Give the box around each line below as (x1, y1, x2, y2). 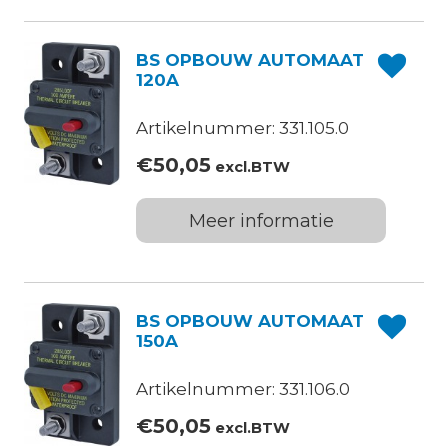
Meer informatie (188, 210, 334, 233)
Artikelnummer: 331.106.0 (136, 379, 351, 400)
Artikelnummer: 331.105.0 (136, 118, 350, 139)
